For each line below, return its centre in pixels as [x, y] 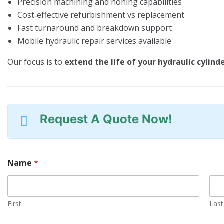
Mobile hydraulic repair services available [94, 41]
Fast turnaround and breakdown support [95, 28]
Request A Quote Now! [106, 119]
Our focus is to [36, 62]
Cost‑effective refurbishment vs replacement [101, 15]
